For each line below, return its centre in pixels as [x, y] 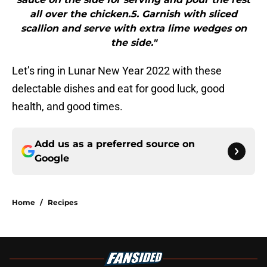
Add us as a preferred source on [115, 144]
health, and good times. [67, 107]
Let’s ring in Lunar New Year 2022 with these [117, 71]
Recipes [63, 203]
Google [52, 159]
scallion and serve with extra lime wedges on [133, 29]
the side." [133, 43]
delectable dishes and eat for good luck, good [118, 89]
